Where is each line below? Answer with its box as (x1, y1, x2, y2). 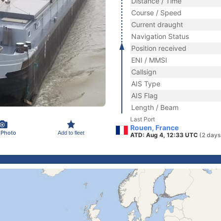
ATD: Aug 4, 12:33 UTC (130, 131, 199, 139)
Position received (131, 44, 186, 52)
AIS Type (131, 79, 160, 88)
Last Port (130, 115, 155, 123)
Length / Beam (131, 103, 179, 111)
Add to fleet (58, 129, 84, 136)
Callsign (131, 68, 156, 76)
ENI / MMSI (131, 56, 167, 64)
